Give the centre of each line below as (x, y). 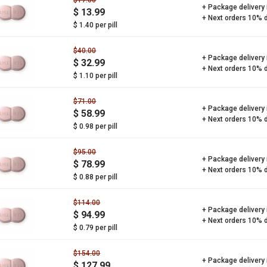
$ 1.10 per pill (96, 76)
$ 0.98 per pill (96, 126)
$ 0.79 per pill (96, 228)
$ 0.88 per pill (96, 177)
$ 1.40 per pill (96, 25)
